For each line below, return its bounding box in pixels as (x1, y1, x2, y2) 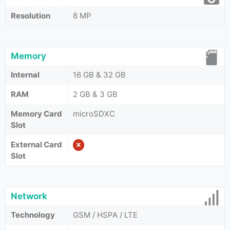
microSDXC (73, 109, 115, 119)
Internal (11, 70, 40, 80)
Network (11, 191, 47, 201)
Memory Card (11, 109, 62, 119)
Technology (11, 210, 55, 220)
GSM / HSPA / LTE (73, 210, 138, 220)
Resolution (11, 11, 50, 21)
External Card (11, 140, 62, 149)
